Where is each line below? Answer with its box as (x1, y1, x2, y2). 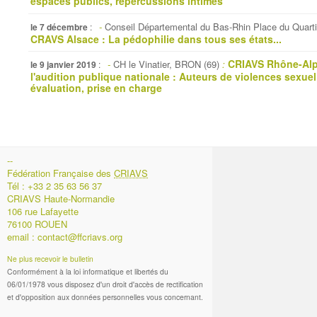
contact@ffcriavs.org (38, 230, 122, 243)
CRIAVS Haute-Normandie (7, 192, 115, 205)
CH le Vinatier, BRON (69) (113, 57, 219, 71)
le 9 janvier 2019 (30, 58, 98, 71)
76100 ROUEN (7, 217, 67, 231)
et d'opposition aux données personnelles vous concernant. (7, 292, 203, 302)
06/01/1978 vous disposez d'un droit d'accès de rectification (7, 279, 203, 289)
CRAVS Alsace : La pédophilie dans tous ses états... (30, 31, 282, 46)
